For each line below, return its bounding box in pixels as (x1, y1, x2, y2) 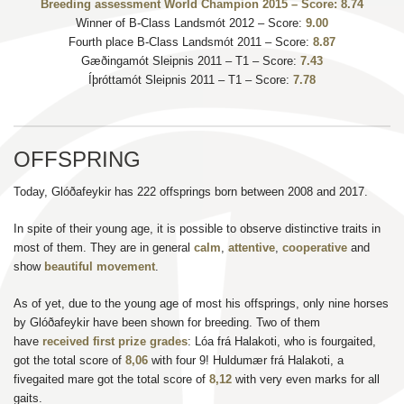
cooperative (282, 240, 347, 254)
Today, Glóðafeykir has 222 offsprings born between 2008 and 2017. (14, 184, 368, 198)
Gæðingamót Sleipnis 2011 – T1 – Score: (81, 53, 300, 68)
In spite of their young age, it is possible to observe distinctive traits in (14, 221, 381, 235)
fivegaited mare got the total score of (14, 372, 209, 386)
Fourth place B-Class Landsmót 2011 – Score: (69, 34, 313, 49)
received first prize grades (42, 334, 188, 348)
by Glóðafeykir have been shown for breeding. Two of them (14, 315, 320, 329)
